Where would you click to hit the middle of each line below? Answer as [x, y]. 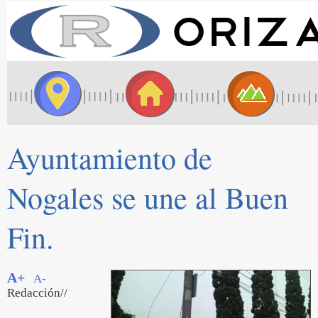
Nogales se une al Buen [148, 197]
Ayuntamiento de [110, 158]
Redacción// [37, 293]
